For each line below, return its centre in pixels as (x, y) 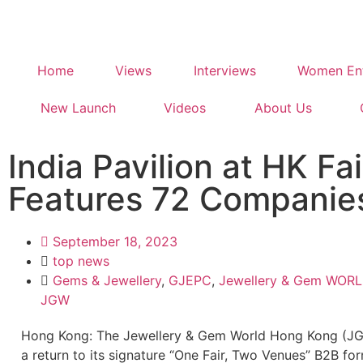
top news (81, 261)
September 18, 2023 (115, 241)
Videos (185, 108)
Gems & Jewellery (107, 280)
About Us (283, 108)
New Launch (78, 108)
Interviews (224, 70)
